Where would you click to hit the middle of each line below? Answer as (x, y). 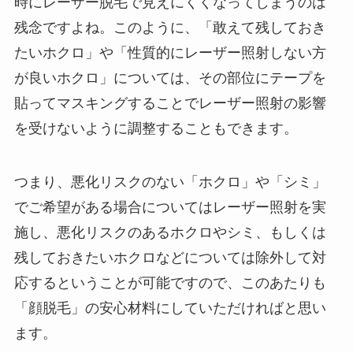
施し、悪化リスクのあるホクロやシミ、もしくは (170, 233)
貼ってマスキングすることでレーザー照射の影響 (170, 104)
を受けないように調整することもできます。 (156, 129)
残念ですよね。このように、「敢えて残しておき (170, 28)
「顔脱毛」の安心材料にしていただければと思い (170, 308)
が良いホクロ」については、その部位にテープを (170, 78)
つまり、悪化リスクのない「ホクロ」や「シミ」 (170, 182)
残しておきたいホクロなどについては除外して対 (170, 258)
